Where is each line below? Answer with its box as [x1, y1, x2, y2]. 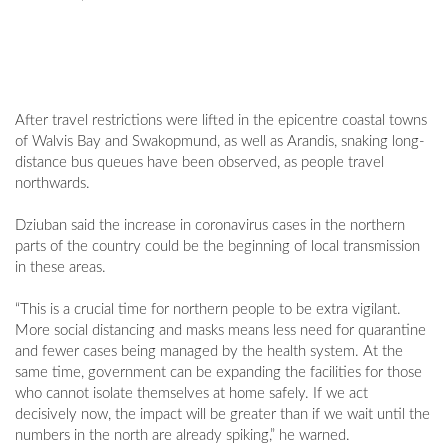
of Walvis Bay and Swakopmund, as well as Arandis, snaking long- [15, 134, 425, 150]
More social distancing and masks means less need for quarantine [15, 323, 426, 339]
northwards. [15, 176, 90, 192]
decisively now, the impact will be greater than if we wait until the [15, 407, 430, 423]
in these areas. [15, 260, 106, 276]
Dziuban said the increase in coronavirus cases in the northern [15, 218, 405, 234]
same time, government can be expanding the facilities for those [15, 365, 422, 381]
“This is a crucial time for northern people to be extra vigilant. [15, 302, 401, 318]
